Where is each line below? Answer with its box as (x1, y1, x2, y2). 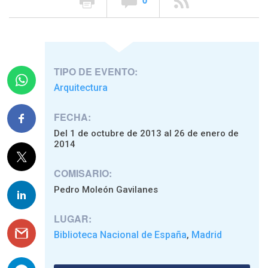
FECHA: (54, 109, 91, 124)
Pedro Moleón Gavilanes (54, 184, 158, 195)
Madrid (191, 229, 222, 240)
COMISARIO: (54, 166, 112, 180)
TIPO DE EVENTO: (54, 64, 138, 78)
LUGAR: (54, 211, 92, 226)
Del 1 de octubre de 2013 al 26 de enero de (54, 127, 239, 139)
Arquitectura (54, 81, 108, 93)
